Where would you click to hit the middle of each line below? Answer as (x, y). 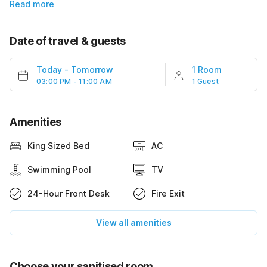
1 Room (207, 70)
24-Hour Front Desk (69, 194)
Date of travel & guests (68, 41)
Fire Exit (168, 194)
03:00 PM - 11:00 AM (74, 82)
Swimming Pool (59, 170)
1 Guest (205, 82)
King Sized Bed (58, 146)
